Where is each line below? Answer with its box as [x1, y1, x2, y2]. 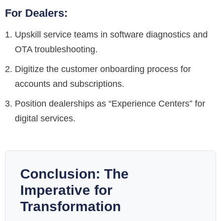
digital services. [15, 113, 75, 124]
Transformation [20, 199, 121, 215]
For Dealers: [5, 7, 68, 20]
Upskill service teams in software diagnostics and [15, 30, 208, 40]
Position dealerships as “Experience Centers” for [15, 99, 205, 109]
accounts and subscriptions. [15, 79, 124, 89]
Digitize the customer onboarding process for [15, 64, 191, 74]
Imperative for [20, 183, 112, 198]
